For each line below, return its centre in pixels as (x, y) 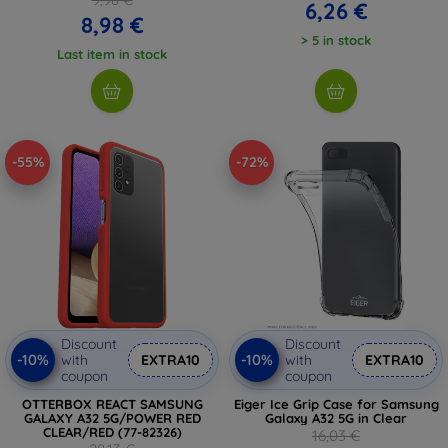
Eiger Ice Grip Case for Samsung (336, 403)
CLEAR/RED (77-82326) (112, 431)
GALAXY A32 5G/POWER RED (112, 417)
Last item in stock (112, 53)
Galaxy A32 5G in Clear (336, 417)
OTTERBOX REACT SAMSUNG (112, 403)
